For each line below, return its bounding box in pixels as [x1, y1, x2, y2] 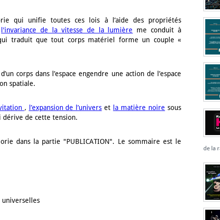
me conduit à [133, 27, 182, 34]
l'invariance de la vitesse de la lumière [1, 27, 133, 34]
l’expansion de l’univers [28, 104, 102, 111]
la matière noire [113, 104, 165, 111]
